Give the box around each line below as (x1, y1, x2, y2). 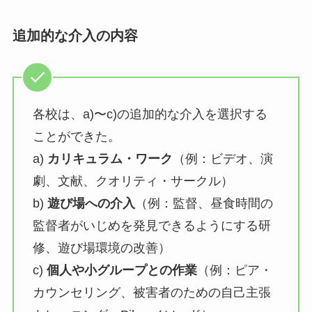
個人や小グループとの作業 (46, 263, 197, 277)
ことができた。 (32, 129, 120, 143)
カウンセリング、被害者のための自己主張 (32, 285, 271, 299)
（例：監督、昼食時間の (134, 196, 273, 210)
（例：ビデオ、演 (172, 151, 273, 166)
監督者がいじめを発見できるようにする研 (32, 218, 271, 233)
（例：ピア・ (196, 263, 272, 277)
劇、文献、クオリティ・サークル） (32, 173, 233, 188)
